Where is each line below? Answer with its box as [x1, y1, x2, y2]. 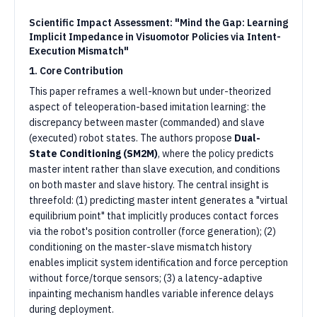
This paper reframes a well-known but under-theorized [29, 85, 271, 98]
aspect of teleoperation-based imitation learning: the [29, 100, 266, 113]
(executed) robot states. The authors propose [29, 132, 234, 144]
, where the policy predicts [158, 147, 274, 160]
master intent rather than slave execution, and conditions [29, 163, 280, 175]
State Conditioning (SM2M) [29, 147, 158, 160]
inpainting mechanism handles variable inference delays [29, 287, 274, 300]
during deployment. [29, 303, 114, 316]
